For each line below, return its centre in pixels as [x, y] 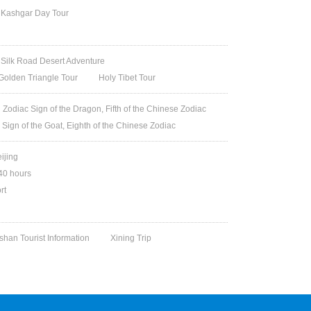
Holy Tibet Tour [127, 78]
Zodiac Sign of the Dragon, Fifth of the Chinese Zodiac [105, 109]
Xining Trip [131, 238]
